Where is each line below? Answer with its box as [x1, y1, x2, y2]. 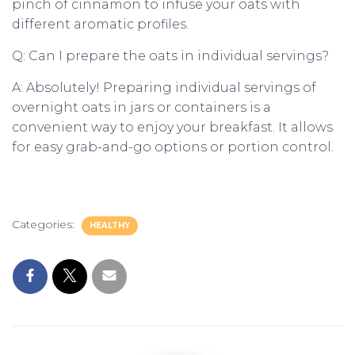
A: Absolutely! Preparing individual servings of [12, 80, 316, 95]
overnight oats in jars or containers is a [12, 100, 271, 115]
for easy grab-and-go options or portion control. [12, 139, 334, 155]
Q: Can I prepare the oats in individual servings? [12, 48, 329, 63]
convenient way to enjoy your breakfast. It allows [12, 120, 333, 135]
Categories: [12, 217, 78, 231]
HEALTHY [90, 220, 130, 231]
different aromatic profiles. [12, 17, 189, 32]
